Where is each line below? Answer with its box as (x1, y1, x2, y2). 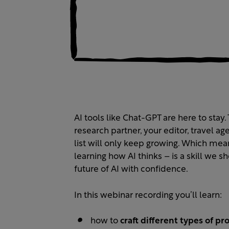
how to (90, 217, 120, 226)
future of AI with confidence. (74, 165, 188, 174)
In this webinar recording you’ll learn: (74, 191, 222, 200)
